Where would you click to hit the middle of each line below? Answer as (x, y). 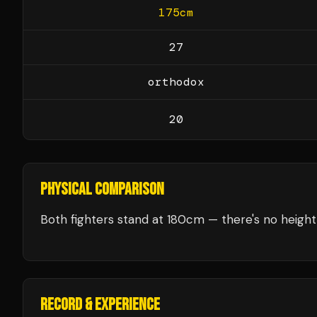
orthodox (176, 82)
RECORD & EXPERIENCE (100, 305)
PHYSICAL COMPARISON (102, 189)
